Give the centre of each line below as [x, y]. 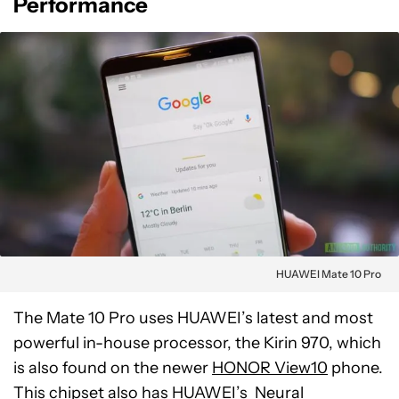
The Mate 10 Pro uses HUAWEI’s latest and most [193, 318]
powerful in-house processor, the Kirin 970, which [197, 342]
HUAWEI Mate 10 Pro [329, 273]
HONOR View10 [270, 367]
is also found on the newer [113, 367]
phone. [355, 367]
